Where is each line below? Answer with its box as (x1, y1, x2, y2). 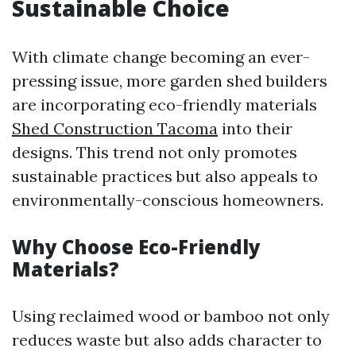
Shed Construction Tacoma (12, 118, 218, 138)
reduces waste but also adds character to (12, 330, 322, 350)
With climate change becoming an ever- (12, 47, 310, 67)
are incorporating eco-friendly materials (12, 95, 317, 114)
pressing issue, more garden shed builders (12, 71, 327, 91)
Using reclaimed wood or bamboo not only (12, 306, 330, 326)
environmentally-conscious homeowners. (12, 190, 323, 210)
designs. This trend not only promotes (12, 142, 297, 162)
